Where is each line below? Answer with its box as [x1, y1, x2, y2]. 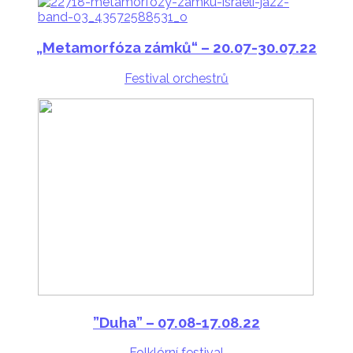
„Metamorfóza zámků [36, 39, 191, 57]
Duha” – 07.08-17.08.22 [99, 313, 260, 331]
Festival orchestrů [124, 70, 229, 86]
